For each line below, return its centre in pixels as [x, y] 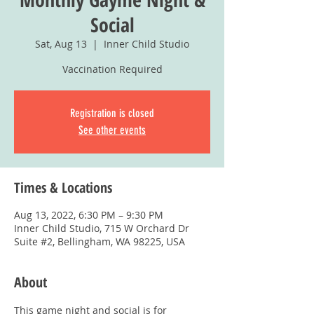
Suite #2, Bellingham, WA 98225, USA [100, 242]
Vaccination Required [112, 69]
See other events [112, 130]
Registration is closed [112, 114]
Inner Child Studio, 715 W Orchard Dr [102, 228]
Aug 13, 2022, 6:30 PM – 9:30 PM [89, 215]
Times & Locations [63, 188]
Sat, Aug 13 [61, 44]
